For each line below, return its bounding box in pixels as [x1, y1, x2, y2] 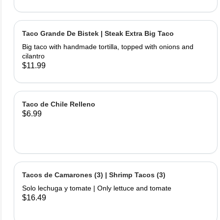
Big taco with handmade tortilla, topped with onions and [22, 43, 193, 51]
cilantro [22, 52, 45, 60]
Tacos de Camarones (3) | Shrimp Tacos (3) [22, 171, 165, 179]
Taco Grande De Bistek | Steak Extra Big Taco [22, 29, 174, 37]
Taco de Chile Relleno [22, 100, 95, 108]
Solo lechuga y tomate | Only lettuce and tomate [22, 184, 171, 192]
